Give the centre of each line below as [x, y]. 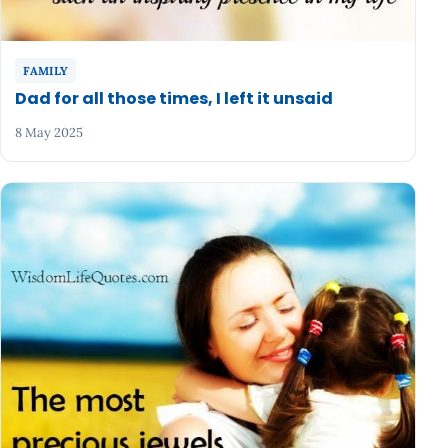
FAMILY [46, 70]
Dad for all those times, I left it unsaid [174, 99]
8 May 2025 [49, 132]
